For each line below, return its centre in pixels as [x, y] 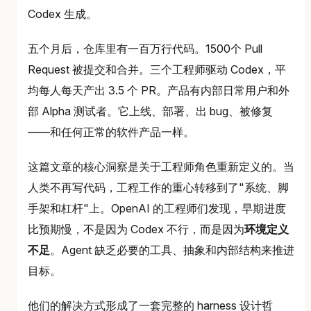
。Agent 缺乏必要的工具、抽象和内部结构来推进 [172, 250]
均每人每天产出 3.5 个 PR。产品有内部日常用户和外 [159, 91]
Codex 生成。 [62, 14]
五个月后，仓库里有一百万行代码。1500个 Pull [145, 49]
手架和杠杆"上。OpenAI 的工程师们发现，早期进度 [157, 209]
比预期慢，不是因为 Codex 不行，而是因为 [136, 229]
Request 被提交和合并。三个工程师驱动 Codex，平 [157, 70]
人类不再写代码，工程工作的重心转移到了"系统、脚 [158, 188]
